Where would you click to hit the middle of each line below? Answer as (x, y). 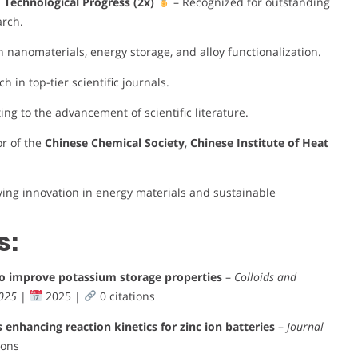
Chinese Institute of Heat (259, 142)
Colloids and (265, 276)
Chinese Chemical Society (114, 142)
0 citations (125, 296)
